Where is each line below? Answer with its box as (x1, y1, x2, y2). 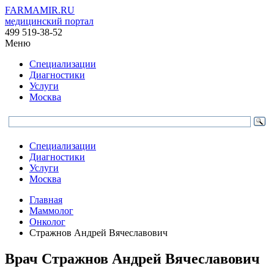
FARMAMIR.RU (5, 5, 75, 15)
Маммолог (29, 206, 73, 216)
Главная (29, 194, 62, 205)
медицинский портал (5, 16, 94, 26)
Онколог (29, 217, 65, 227)
